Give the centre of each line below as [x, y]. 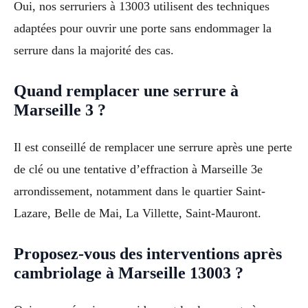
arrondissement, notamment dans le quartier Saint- [140, 191]
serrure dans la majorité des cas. [94, 50]
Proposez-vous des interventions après [148, 253]
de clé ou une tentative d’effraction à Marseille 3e [138, 169]
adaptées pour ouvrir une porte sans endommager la [143, 28]
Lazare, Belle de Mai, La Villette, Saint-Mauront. [137, 213]
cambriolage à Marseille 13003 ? [129, 273]
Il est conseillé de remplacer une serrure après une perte [153, 147]
